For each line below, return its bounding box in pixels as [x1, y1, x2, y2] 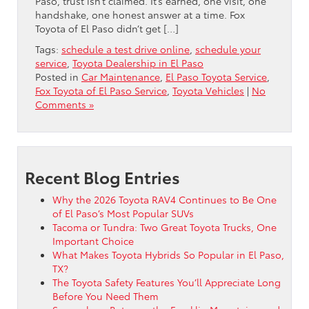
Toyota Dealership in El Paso [72, 55, 203, 70]
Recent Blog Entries [25, 164, 180, 188]
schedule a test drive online [61, 41, 190, 56]
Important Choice [52, 233, 137, 248]
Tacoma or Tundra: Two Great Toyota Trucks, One [52, 219, 277, 234]
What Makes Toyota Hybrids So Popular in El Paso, [52, 247, 284, 261]
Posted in [35, 69, 81, 83]
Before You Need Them [52, 288, 159, 303]
